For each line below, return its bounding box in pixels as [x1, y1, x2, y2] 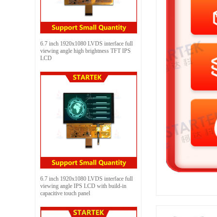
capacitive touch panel [40, 189, 90, 197]
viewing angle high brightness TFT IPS [40, 47, 131, 54]
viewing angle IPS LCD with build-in [40, 182, 126, 189]
